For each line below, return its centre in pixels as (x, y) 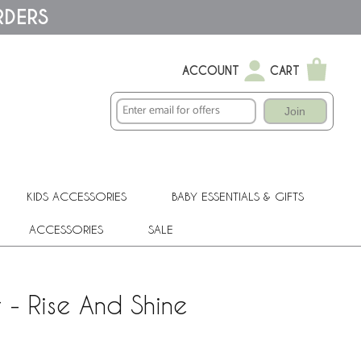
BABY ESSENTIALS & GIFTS (238, 196)
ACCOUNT (211, 71)
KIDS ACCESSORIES (77, 196)
